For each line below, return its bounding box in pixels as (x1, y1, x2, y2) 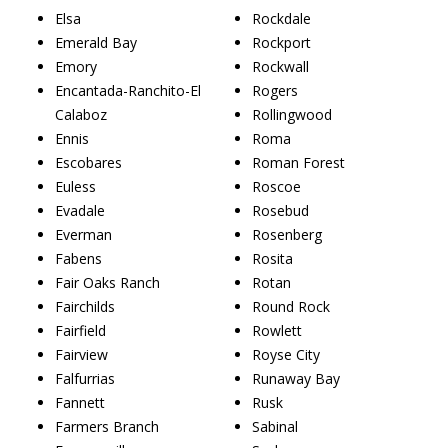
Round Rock (252, 296, 330, 316)
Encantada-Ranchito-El (55, 80, 201, 100)
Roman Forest (252, 152, 345, 172)
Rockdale (252, 8, 311, 28)
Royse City (252, 344, 320, 364)
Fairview (55, 344, 108, 364)
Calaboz (55, 104, 107, 124)
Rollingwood (252, 104, 332, 124)
